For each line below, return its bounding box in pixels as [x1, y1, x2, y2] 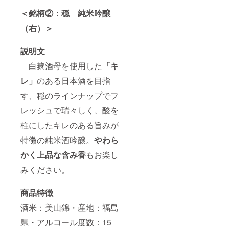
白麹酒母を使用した [20, 59, 102, 72]
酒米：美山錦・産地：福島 [20, 201, 119, 213]
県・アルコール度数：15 [20, 216, 111, 228]
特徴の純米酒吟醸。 [20, 133, 94, 146]
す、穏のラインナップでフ [20, 89, 119, 101]
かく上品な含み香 [20, 148, 86, 161]
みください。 [20, 163, 70, 175]
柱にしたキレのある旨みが [20, 119, 119, 131]
